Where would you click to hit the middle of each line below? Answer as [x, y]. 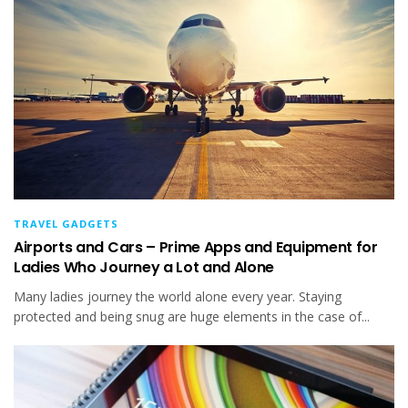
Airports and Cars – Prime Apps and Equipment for [196, 248]
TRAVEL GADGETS [66, 224]
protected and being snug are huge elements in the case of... [192, 317]
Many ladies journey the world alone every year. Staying [178, 297]
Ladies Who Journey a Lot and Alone [144, 268]
